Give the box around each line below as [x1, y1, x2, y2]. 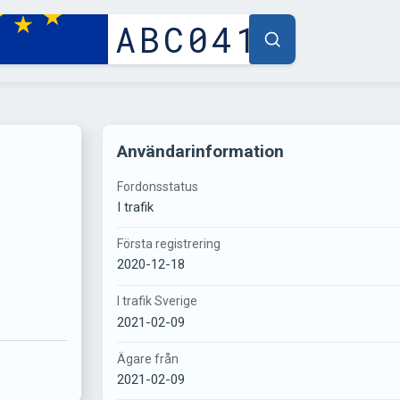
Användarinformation [117, 141, 285, 162]
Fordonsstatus [117, 179, 199, 194]
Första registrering [117, 237, 221, 252]
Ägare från [117, 351, 179, 366]
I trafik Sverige [117, 294, 198, 309]
